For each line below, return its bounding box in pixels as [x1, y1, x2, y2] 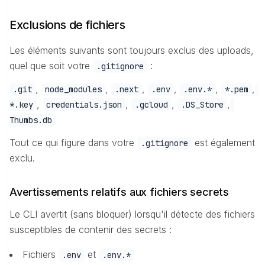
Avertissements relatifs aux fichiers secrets [9, 185, 230, 198]
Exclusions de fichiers [9, 18, 125, 33]
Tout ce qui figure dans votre [9, 136, 137, 148]
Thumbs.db [9, 115, 52, 126]
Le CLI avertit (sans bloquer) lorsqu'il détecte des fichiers [9, 208, 255, 220]
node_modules [45, 84, 102, 95]
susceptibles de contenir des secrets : [9, 223, 172, 235]
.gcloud [135, 99, 168, 111]
